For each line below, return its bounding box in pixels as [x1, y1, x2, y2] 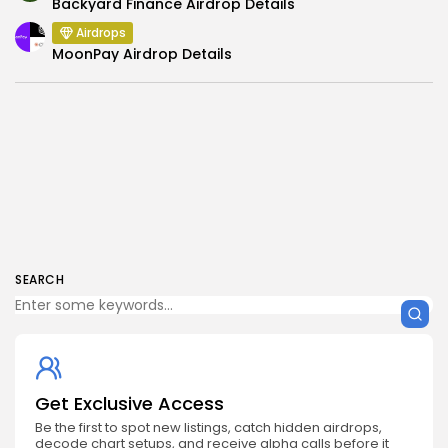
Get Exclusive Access [35, 391, 224, 417]
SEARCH [15, 271, 64, 289]
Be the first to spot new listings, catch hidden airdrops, [35, 418, 382, 438]
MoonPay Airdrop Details [52, 44, 232, 65]
